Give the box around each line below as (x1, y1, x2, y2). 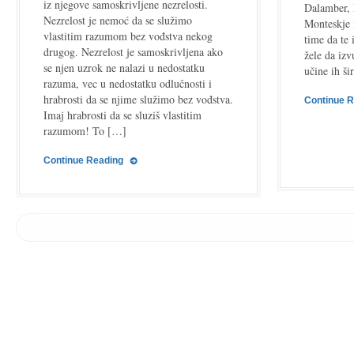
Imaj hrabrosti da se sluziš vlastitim (43, 107, 201, 122)
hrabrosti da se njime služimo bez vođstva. (43, 92, 233, 107)
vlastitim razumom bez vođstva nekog (43, 28, 213, 43)
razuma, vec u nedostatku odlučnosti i (43, 76, 212, 91)
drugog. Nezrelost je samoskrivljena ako (43, 44, 223, 59)
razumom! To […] (43, 123, 126, 138)
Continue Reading (43, 155, 123, 166)
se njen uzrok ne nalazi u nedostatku (43, 60, 205, 75)
